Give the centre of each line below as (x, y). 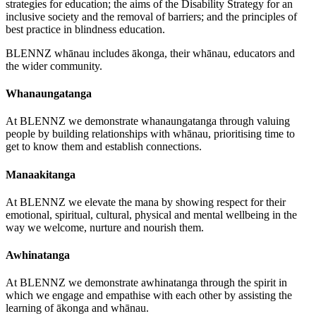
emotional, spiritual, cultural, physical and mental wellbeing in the (151, 214)
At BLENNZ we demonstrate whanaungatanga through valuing (148, 121)
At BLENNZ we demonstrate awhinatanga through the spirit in (146, 283)
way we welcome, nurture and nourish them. (105, 227)
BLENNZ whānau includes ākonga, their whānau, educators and (150, 53)
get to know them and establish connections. (104, 147)
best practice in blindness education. (85, 29)
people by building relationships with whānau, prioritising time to (150, 134)
